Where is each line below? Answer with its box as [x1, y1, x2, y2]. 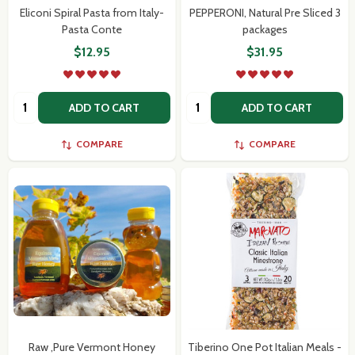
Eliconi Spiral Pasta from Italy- [20, 5, 164, 20]
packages [242, 21, 288, 36]
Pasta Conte [62, 21, 122, 36]
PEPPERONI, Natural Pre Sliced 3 [189, 5, 341, 20]
